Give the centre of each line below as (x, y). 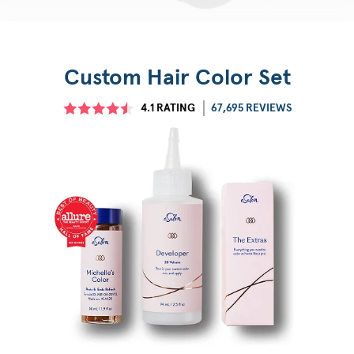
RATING (174, 108)
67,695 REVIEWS (251, 108)
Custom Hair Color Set (177, 78)
